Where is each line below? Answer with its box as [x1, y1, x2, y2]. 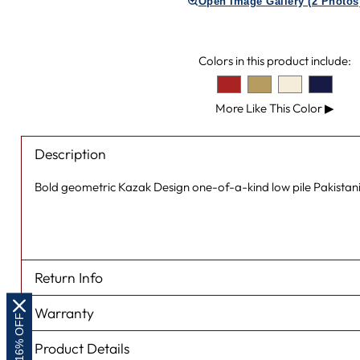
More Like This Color [215, 100, 325, 116]
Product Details [34, 338, 129, 358]
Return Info [34, 268, 103, 287]
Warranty [34, 303, 94, 322]
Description [34, 144, 106, 163]
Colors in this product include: [198, 52, 351, 68]
